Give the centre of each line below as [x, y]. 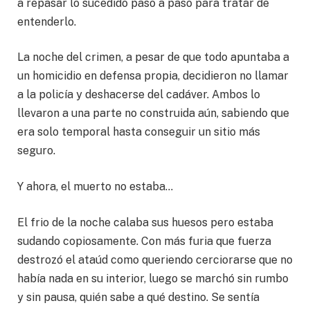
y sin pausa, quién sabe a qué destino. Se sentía [138, 297]
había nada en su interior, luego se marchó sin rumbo [153, 278]
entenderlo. [47, 21]
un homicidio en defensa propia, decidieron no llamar [153, 76]
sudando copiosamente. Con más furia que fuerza [144, 241]
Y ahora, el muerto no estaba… [95, 186]
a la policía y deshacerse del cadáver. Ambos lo [139, 95]
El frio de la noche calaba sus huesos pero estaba [145, 222]
